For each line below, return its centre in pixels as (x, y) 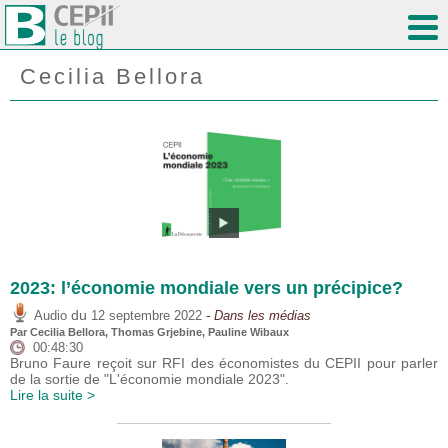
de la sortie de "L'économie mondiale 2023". (149, 379)
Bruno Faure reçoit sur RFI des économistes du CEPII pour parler (224, 363)
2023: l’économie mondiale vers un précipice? (206, 288)
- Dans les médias (256, 316)
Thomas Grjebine (156, 332)
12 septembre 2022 (146, 316)
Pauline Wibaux (248, 332)
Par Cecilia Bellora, (60, 332)
